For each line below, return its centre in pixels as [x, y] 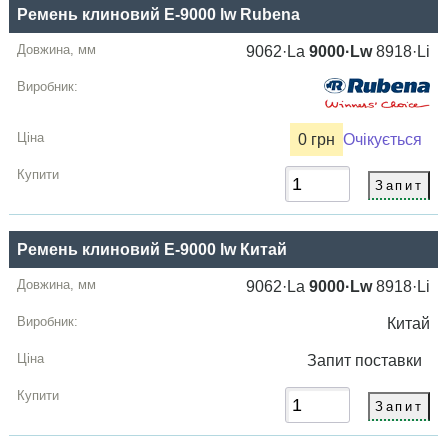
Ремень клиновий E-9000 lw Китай [152, 249]
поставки [393, 360]
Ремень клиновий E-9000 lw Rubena [159, 14]
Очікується [383, 139]
